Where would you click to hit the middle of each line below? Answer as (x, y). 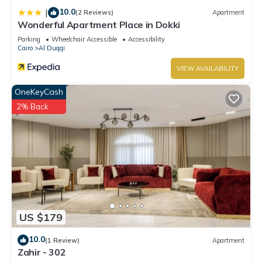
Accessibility (146, 39)
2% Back (32, 106)
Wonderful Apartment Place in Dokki (99, 24)
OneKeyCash (39, 92)
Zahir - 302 (42, 252)
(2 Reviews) (94, 13)
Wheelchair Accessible (84, 39)
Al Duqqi (52, 48)
